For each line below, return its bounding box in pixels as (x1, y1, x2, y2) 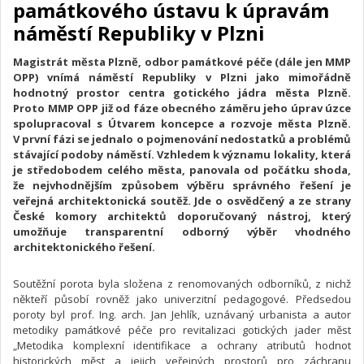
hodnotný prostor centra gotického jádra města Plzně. (13, 84, 351, 100)
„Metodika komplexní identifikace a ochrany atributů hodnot (13, 337, 351, 353)
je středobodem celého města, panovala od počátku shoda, (13, 162, 351, 177)
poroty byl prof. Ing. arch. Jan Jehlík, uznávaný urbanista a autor (13, 306, 351, 322)
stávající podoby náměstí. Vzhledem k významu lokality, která (13, 146, 351, 162)
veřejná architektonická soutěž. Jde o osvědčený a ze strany (13, 193, 351, 208)
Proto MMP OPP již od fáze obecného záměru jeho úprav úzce (13, 100, 351, 115)
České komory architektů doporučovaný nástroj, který (13, 208, 351, 223)
